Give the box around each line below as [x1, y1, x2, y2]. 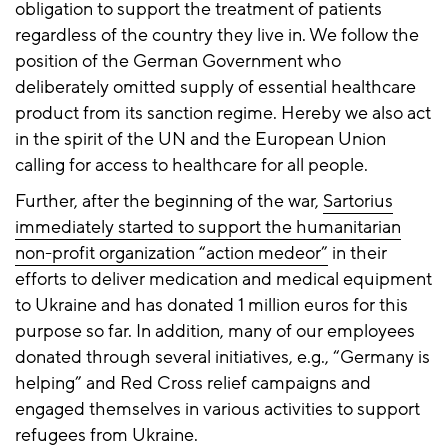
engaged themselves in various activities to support [15, 397, 420, 421]
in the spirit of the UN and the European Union [15, 127, 386, 151]
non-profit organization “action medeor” [15, 241, 328, 265]
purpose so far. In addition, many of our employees [15, 319, 415, 343]
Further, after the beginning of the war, [15, 189, 323, 213]
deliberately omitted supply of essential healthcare [15, 75, 416, 99]
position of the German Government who [15, 49, 341, 73]
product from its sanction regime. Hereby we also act [15, 101, 431, 125]
